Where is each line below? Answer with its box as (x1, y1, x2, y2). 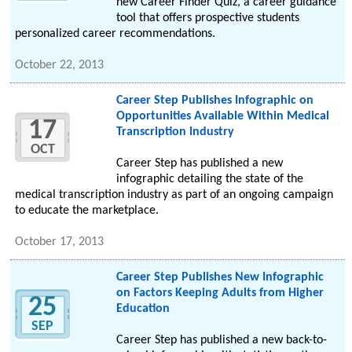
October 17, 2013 (15, 236, 104, 249)
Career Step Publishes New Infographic (115, 271, 324, 284)
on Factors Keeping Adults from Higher (115, 287, 324, 300)
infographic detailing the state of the (115, 173, 303, 186)
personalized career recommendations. (15, 27, 216, 41)
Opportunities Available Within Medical (115, 110, 329, 123)
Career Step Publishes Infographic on (115, 94, 313, 108)
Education (115, 302, 170, 316)
